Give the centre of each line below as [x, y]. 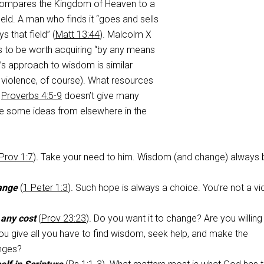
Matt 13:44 [77, 34]
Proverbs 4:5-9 [32, 96]
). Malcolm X [126, 34]
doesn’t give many [100, 96]
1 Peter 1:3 [45, 188]
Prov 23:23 [64, 218]
